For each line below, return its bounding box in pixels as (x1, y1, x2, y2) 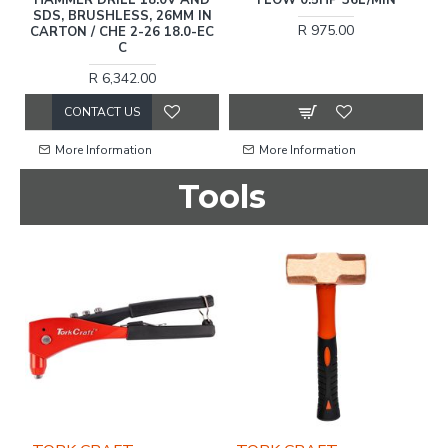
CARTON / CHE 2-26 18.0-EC (30, 22, 214, 41)
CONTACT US (64, 103, 140, 120)
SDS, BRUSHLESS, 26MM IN (32, 6, 212, 25)
